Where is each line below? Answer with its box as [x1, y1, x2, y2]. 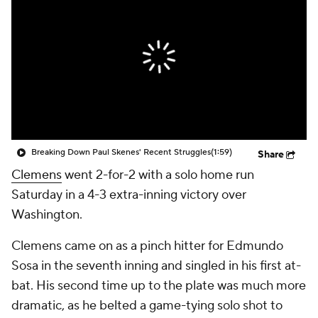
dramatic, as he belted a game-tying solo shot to [11, 297, 283, 314]
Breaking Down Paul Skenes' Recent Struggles [31, 147, 211, 158]
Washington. [11, 207, 82, 223]
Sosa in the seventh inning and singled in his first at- [11, 258, 301, 274]
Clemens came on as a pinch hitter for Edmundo [11, 238, 283, 254]
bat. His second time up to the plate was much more [11, 278, 306, 294]
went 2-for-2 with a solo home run [62, 167, 254, 183]
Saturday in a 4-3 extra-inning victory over [11, 187, 246, 203]
